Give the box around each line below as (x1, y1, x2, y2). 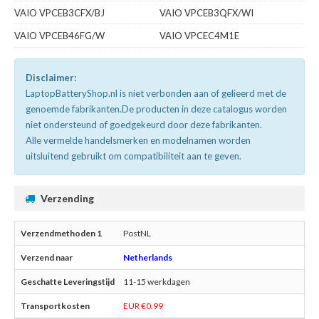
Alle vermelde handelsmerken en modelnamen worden (26, 135, 251, 147)
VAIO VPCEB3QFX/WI (159, 7, 253, 19)
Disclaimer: (26, 72, 76, 84)
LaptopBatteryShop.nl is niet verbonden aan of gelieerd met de (26, 88, 286, 100)
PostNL (123, 228, 151, 239)
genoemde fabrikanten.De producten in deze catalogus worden (26, 103, 287, 115)
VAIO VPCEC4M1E (159, 30, 239, 42)
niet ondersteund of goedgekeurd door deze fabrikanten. (26, 119, 262, 131)
